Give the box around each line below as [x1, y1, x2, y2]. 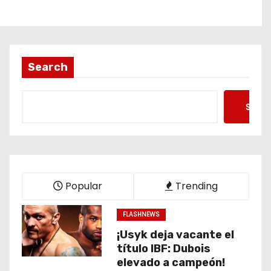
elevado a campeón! [116, 256, 225, 269]
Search [28, 60, 68, 74]
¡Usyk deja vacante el [116, 228, 234, 241]
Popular [63, 179, 102, 193]
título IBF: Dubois [116, 242, 211, 255]
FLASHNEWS [122, 210, 160, 219]
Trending [173, 179, 218, 193]
